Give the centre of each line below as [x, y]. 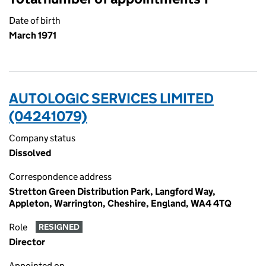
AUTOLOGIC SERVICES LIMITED [111, 98]
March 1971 [33, 35]
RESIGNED [59, 227]
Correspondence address [60, 177]
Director [27, 242]
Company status [42, 138]
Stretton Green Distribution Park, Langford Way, [112, 191]
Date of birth [35, 20]
